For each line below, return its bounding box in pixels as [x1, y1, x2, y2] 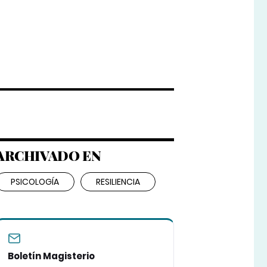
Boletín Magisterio [7, 250, 95, 263]
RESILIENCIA [95, 176, 140, 188]
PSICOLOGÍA [10, 176, 59, 188]
